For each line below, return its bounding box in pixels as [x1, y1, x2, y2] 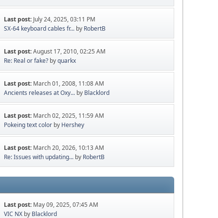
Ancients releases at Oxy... [4, 89, 75, 97]
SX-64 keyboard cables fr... [4, 24, 75, 33]
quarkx [57, 56, 76, 65]
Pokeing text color [4, 121, 54, 129]
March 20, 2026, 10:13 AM [33, 144, 105, 152]
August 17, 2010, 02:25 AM [33, 47, 106, 56]
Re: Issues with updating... [4, 153, 74, 162]
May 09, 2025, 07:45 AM [33, 200, 99, 209]
